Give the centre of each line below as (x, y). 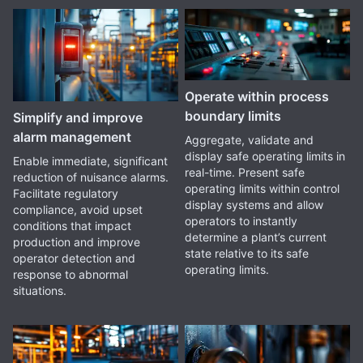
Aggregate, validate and (249, 139)
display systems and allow (254, 204)
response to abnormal (70, 275)
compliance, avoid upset (78, 210)
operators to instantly (241, 220)
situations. (40, 291)
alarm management (72, 137)
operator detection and (74, 258)
